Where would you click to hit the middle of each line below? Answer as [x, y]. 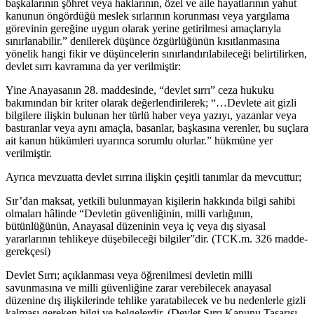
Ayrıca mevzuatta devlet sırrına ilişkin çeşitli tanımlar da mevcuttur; [153, 177]
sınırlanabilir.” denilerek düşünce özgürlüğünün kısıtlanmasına [143, 41]
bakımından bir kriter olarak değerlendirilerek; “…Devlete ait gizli [151, 103]
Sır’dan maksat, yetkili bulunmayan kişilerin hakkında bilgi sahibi [150, 201]
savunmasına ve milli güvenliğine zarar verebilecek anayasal [138, 288]
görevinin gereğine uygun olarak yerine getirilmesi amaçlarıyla [143, 29]
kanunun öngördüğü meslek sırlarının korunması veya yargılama [148, 16]
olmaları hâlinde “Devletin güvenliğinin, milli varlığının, [129, 214]
